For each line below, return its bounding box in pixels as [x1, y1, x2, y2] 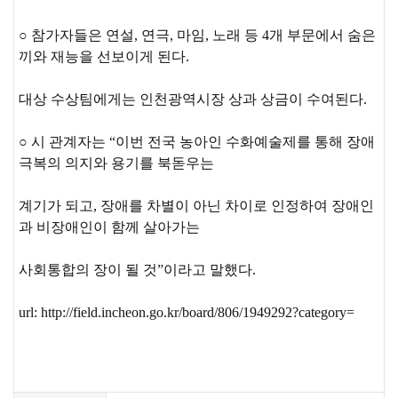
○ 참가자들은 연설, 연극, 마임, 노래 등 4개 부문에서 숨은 [19, 27, 376, 43]
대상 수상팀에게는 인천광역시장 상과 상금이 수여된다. [19, 91, 367, 107]
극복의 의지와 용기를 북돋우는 [19, 155, 214, 171]
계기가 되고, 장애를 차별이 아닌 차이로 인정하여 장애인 [19, 197, 374, 213]
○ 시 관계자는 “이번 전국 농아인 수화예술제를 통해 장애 [19, 133, 375, 149]
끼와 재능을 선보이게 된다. [19, 48, 189, 64]
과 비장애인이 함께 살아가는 [19, 219, 200, 235]
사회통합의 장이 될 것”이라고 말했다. [19, 261, 256, 277]
